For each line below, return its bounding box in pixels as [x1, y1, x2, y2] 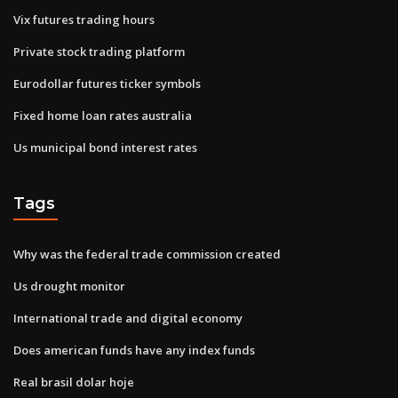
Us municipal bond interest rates [13, 139, 197, 155]
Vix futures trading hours [13, 11, 155, 28]
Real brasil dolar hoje [13, 373, 134, 390]
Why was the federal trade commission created [13, 245, 281, 262]
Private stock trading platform [13, 43, 185, 60]
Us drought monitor [13, 277, 125, 294]
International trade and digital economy [13, 309, 243, 326]
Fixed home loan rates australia [13, 107, 192, 123]
